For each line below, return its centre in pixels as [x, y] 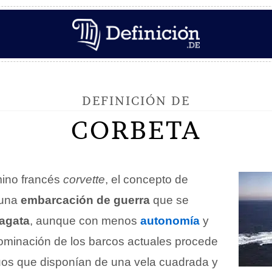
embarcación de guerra [85, 200]
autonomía [170, 221]
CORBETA [136, 130]
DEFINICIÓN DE [136, 100]
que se [169, 200]
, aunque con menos [85, 221]
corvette [84, 179]
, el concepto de [147, 179]
